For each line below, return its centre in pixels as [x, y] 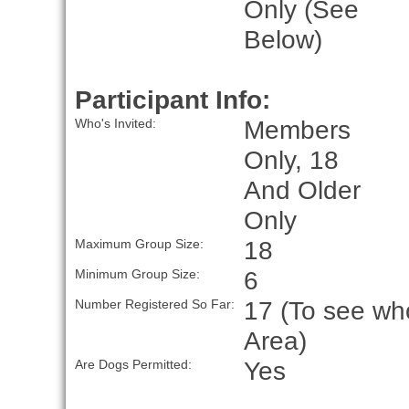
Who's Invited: [115, 124]
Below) [283, 40]
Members [297, 130]
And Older [302, 190]
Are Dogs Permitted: [133, 365]
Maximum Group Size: [139, 244]
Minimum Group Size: [137, 274]
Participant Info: [172, 100]
